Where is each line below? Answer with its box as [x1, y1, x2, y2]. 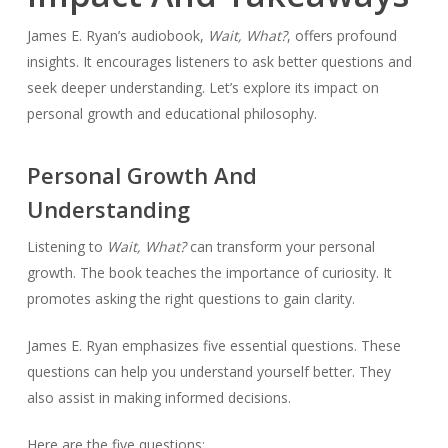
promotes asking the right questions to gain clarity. [26, 288, 355, 308]
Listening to [26, 236, 107, 256]
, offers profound [286, 25, 397, 45]
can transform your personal [185, 236, 375, 256]
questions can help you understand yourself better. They [26, 361, 391, 381]
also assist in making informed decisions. [26, 387, 291, 407]
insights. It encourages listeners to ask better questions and [26, 51, 412, 71]
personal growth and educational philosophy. [26, 103, 317, 123]
